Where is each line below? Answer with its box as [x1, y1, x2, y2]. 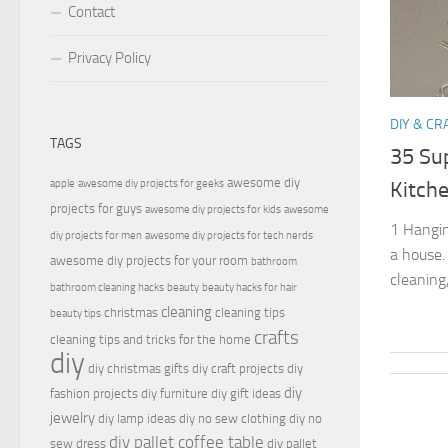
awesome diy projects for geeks [78, 177, 224, 191]
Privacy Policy [68, 48, 151, 67]
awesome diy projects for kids [145, 203, 281, 217]
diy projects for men [50, 229, 142, 243]
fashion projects [50, 386, 138, 402]
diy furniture [141, 386, 208, 402]
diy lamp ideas [98, 411, 176, 427]
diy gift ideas [211, 386, 281, 402]
